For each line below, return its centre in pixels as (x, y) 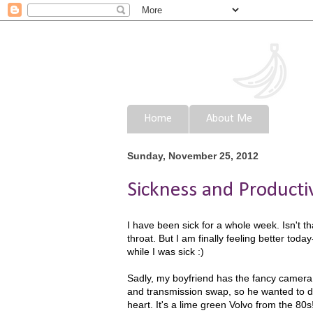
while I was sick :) (166, 252)
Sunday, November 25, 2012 (193, 156)
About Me (229, 119)
